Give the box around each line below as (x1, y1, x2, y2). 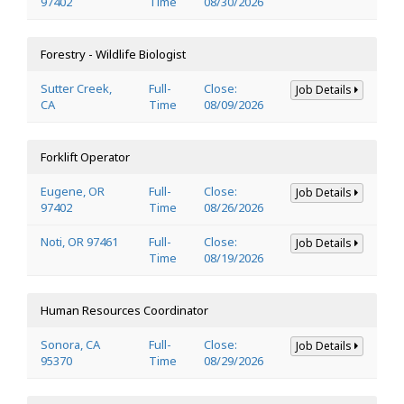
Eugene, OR (41, 182, 105, 199)
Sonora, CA (41, 335, 100, 353)
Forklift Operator (41, 148, 130, 165)
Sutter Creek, (41, 79, 112, 96)
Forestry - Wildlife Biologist (41, 45, 186, 62)
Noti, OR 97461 (41, 233, 118, 250)
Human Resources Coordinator (41, 301, 208, 318)
